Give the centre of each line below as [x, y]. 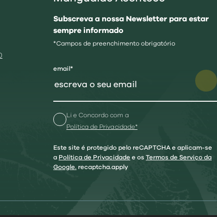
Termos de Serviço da [179, 158]
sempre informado [88, 31]
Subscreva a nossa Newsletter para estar [131, 19]
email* [63, 69]
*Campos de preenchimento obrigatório [114, 44]
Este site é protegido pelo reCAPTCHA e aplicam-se [133, 148]
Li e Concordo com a [98, 116]
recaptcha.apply [103, 167]
